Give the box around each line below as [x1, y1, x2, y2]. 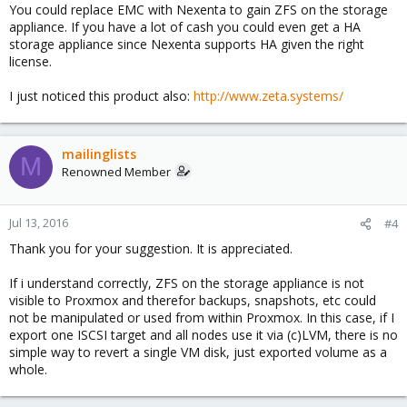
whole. [9, 360, 47, 378]
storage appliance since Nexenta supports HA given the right [9, 35, 364, 53]
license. [9, 52, 52, 70]
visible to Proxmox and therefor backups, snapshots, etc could [9, 291, 376, 309]
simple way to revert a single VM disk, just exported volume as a [9, 342, 387, 361]
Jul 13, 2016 [9, 213, 68, 231]
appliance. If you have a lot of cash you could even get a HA [9, 17, 361, 35]
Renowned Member [62, 163, 171, 180]
